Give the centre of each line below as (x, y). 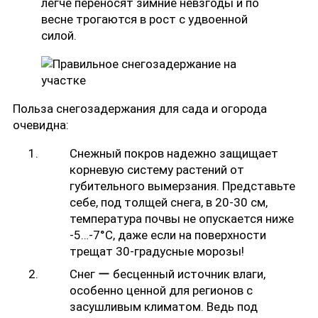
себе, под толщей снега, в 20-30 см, (169, 203)
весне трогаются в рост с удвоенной (144, 20)
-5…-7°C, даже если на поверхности (168, 235)
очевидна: (41, 125)
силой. (59, 36)
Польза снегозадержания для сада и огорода (140, 109)
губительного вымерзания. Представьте (182, 186)
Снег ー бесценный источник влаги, (168, 274)
